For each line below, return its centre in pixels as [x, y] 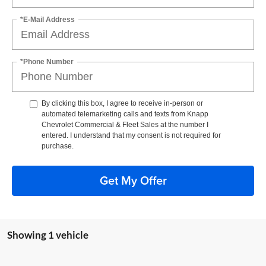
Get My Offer [133, 180]
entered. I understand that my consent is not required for [131, 135]
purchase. [58, 146]
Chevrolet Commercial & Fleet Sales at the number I [125, 124]
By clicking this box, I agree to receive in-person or [122, 103]
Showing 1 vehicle [48, 235]
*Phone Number [47, 61]
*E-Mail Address [47, 19]
